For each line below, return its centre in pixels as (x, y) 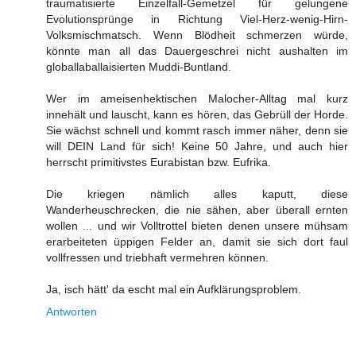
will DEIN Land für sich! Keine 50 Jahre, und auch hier (197, 147)
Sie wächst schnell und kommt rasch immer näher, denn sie (197, 131)
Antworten (72, 312)
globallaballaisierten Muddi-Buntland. (139, 67)
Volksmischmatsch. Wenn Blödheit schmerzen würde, (197, 35)
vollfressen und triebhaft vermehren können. (157, 258)
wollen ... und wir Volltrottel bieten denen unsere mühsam (197, 226)
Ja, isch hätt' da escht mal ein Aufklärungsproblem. (174, 290)
